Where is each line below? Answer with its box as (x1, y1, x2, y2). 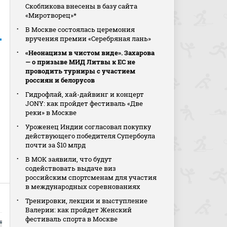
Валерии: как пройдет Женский (25, 205, 132, 214)
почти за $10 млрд (25, 140, 86, 149)
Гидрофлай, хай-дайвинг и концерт (25, 90, 144, 99)
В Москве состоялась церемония (25, 25, 135, 34)
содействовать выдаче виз (25, 164, 117, 173)
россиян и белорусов (25, 75, 95, 85)
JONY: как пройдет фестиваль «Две (25, 99, 143, 108)
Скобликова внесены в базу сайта (25, 2, 138, 11)
